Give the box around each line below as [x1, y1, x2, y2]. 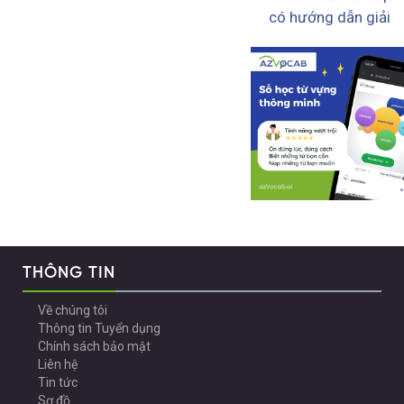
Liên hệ [38, 357, 78, 372]
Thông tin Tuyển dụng [38, 321, 161, 336]
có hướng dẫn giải [269, 8, 390, 27]
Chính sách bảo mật [38, 339, 151, 354]
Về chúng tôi [38, 303, 108, 318]
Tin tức [38, 375, 78, 390]
